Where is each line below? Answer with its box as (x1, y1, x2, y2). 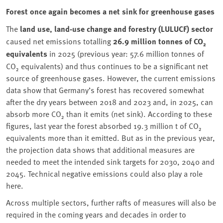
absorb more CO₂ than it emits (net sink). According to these (6, 108, 212, 119)
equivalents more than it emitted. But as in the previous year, (6, 131, 215, 143)
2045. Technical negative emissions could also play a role (6, 167, 203, 179)
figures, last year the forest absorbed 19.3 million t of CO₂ (6, 119, 202, 131)
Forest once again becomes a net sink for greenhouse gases (6, 5, 215, 17)
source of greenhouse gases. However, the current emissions (6, 72, 216, 83)
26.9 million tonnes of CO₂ (113, 35, 206, 47)
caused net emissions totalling (6, 35, 113, 46)
